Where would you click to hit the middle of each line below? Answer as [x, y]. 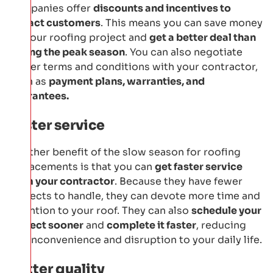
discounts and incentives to [162, 8]
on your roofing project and [79, 37]
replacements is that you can [82, 166]
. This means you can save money [182, 23]
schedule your [226, 210]
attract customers [55, 23]
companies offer [51, 8]
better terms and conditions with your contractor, [133, 66]
